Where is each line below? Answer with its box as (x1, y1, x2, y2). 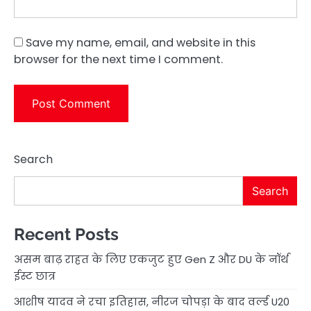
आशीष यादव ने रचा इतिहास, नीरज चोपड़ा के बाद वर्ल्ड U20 (14, 294, 289, 309)
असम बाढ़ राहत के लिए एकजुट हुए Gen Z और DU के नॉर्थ (14, 251, 289, 267)
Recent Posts (14, 224, 119, 244)
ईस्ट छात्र (14, 268, 56, 283)
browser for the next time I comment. (14, 51, 223, 67)
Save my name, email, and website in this (26, 34, 255, 51)
